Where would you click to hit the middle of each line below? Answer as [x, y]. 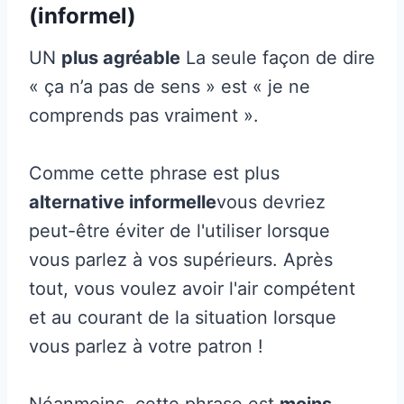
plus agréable [121, 57]
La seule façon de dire [278, 57]
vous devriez [271, 202]
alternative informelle [123, 202]
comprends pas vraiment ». [144, 115]
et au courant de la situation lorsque [183, 317]
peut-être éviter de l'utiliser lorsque [179, 230]
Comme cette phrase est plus [154, 173]
